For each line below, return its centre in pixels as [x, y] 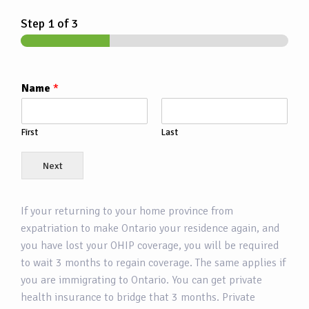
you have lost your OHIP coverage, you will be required [150, 246]
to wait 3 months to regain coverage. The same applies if [153, 263]
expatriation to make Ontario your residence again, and [150, 229]
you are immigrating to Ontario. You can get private [141, 280]
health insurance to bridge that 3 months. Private [138, 298]
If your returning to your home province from [127, 211]
